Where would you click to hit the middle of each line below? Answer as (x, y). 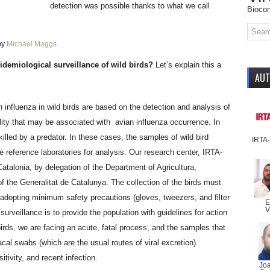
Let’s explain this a (187, 65)
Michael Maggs (31, 44)
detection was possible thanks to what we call (130, 6)
